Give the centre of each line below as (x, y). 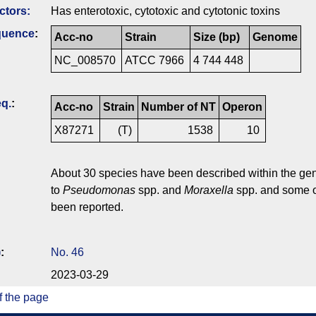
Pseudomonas (99, 190)
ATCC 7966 (156, 61)
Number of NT (178, 107)
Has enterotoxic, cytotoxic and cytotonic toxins (165, 11)
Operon (242, 107)
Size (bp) (217, 37)
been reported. (87, 207)
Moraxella (209, 190)
